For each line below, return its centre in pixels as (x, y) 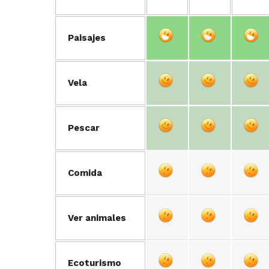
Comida (85, 173)
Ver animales (97, 218)
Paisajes (87, 38)
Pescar (84, 128)
